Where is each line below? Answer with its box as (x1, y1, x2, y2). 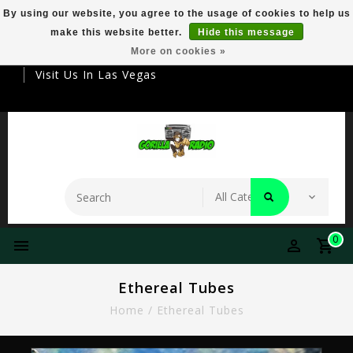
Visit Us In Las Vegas (35, 67, 157, 82)
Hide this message (197, 27, 295, 38)
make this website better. (50, 27, 185, 38)
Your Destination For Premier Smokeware (33, 32, 247, 46)
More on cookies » (131, 46, 226, 57)
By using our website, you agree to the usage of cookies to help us (2, 8, 351, 19)
